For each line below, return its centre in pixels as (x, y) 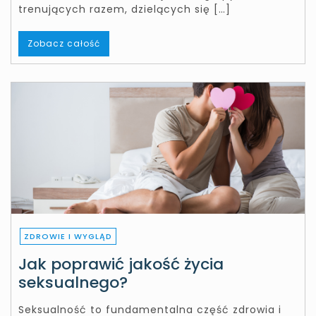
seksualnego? (73, 282)
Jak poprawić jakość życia (121, 264)
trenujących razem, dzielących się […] (124, 10)
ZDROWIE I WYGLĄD (68, 236)
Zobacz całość (64, 44)
